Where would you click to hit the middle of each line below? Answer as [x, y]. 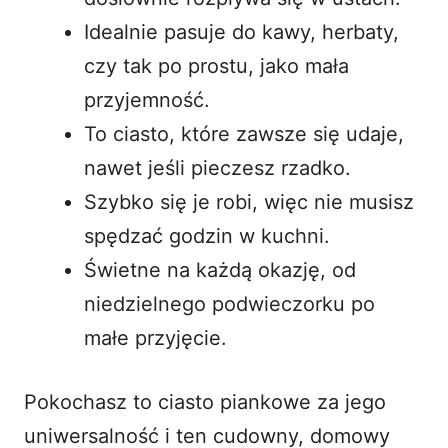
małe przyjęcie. [155, 337]
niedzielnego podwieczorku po [229, 303]
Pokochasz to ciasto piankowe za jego [205, 401]
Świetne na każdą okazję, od [220, 269]
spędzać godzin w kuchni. [207, 235]
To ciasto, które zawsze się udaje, [244, 133]
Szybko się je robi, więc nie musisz [249, 201]
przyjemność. [147, 99]
